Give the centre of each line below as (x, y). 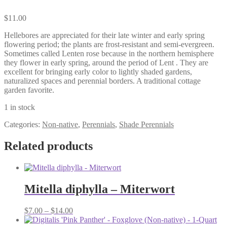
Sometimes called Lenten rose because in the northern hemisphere (109, 53)
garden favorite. (29, 90)
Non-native (60, 124)
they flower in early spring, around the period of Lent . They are (106, 62)
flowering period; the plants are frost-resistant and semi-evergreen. (109, 44)
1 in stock (20, 107)
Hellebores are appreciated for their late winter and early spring (104, 35)
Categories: (23, 124)
